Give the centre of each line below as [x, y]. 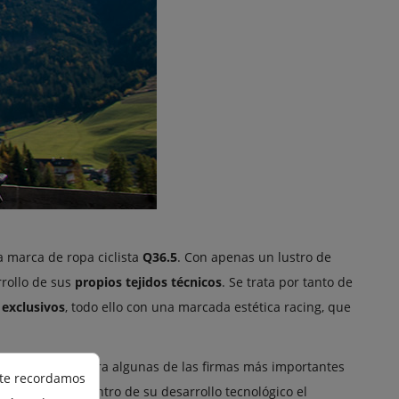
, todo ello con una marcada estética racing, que [208, 306]
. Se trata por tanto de [287, 281]
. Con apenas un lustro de [254, 256]
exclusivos [33, 306]
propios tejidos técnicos [148, 281]
